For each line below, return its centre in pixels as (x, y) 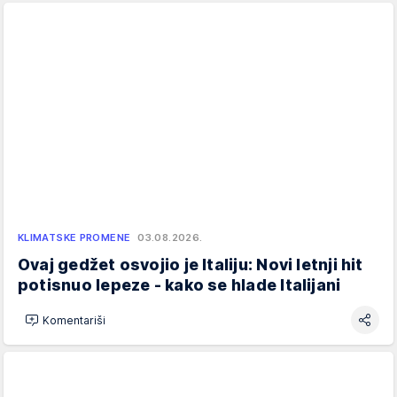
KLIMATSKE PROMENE (74, 238)
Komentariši (74, 320)
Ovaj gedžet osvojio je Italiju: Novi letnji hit (191, 265)
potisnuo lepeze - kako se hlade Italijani (179, 285)
